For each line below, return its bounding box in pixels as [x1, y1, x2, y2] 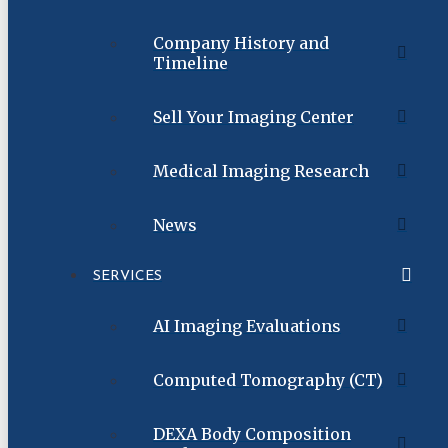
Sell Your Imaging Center [153, 106, 354, 127]
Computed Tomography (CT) [153, 369, 383, 390]
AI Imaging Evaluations [153, 315, 341, 336]
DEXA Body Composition [153, 423, 351, 444]
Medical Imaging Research [153, 160, 369, 181]
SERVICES [93, 268, 162, 284]
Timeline [153, 52, 228, 73]
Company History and [153, 32, 329, 53]
